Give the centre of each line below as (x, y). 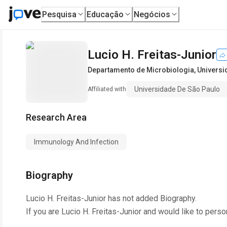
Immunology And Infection (76, 142)
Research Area (56, 117)
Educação (105, 14)
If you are (44, 212)
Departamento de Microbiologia (141, 70)
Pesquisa (60, 14)
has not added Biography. (151, 198)
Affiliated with (107, 89)
